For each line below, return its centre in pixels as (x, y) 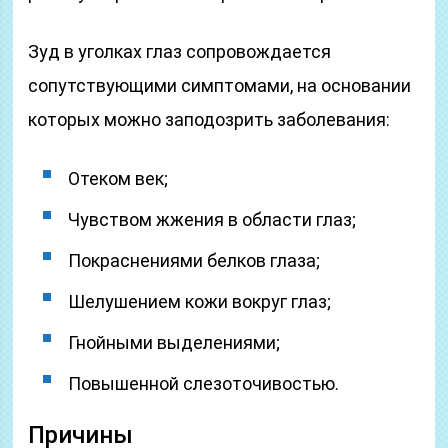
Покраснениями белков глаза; (194, 260)
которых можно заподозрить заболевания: (209, 119)
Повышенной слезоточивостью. (204, 383)
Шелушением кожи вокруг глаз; (200, 301)
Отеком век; (118, 178)
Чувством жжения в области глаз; (212, 219)
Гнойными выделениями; (174, 342)
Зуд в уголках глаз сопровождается (180, 51)
